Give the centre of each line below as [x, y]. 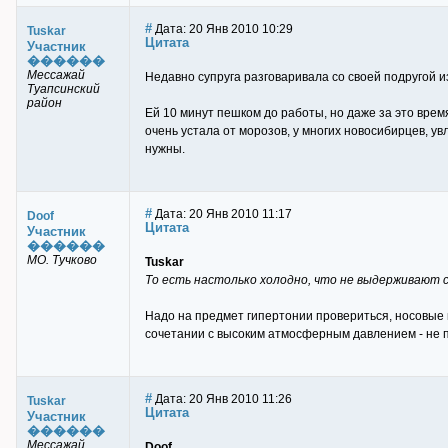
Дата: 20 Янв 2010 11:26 [222, 399]
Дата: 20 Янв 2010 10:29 [222, 29]
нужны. [165, 149]
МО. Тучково [62, 260]
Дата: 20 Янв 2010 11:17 [222, 214]
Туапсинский [63, 89]
